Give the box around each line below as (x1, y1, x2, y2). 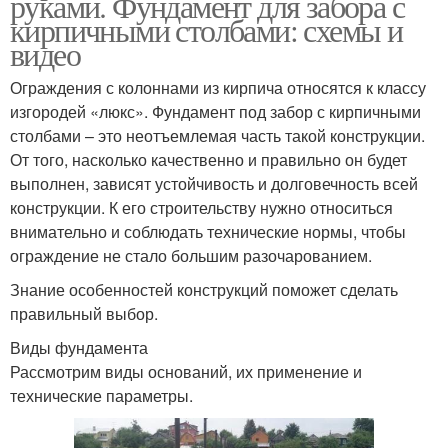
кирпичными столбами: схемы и (10, 7, 403, 51)
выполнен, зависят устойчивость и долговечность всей (10, 171, 418, 195)
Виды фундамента (10, 335, 148, 359)
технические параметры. (10, 383, 193, 407)
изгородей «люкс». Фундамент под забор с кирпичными (10, 99, 421, 123)
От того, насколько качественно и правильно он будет (10, 147, 407, 171)
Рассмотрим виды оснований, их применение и (10, 359, 362, 383)
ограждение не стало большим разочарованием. (10, 243, 372, 267)
